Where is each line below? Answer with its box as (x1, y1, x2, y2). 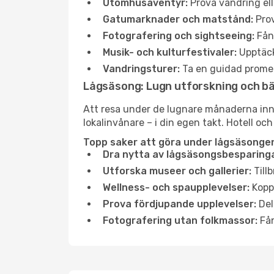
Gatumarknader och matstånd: (103, 13, 253, 25)
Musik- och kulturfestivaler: (103, 46, 237, 58)
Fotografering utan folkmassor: (103, 215, 257, 226)
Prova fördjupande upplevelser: (103, 198, 256, 210)
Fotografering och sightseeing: (103, 30, 254, 42)
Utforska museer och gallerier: (103, 165, 251, 177)
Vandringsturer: (103, 63, 180, 75)
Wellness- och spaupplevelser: (103, 182, 250, 193)
